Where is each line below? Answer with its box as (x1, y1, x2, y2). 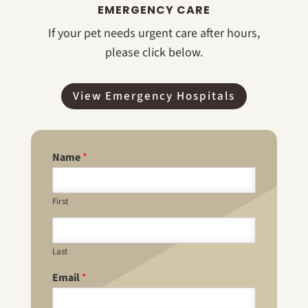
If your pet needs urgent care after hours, (47, 24, 260, 42)
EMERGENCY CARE (97, 1, 210, 18)
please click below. (104, 43, 203, 61)
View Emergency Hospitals (72, 87, 235, 104)
